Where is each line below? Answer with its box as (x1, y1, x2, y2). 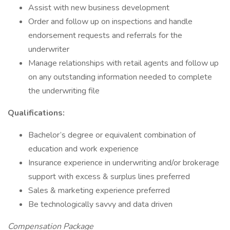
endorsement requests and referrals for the (28, 30, 182, 41)
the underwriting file (28, 85, 100, 97)
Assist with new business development (28, 2, 169, 13)
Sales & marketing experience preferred (28, 185, 170, 196)
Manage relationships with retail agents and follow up (28, 57, 219, 69)
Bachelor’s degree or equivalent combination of (28, 129, 196, 141)
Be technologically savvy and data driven (28, 199, 172, 210)
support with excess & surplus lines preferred (28, 171, 190, 182)
